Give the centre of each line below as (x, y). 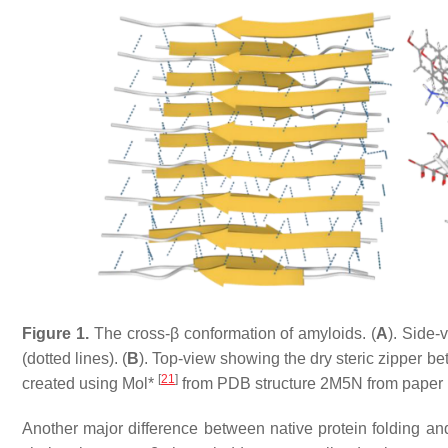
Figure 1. (55, 334)
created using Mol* (90, 384)
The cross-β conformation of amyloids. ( (232, 334)
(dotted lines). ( (75, 359)
